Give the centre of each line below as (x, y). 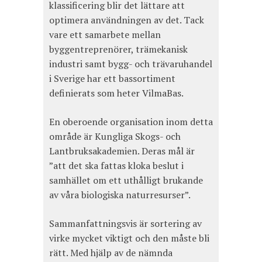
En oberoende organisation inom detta (131, 121)
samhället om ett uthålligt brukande (126, 180)
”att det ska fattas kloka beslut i (116, 165)
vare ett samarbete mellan (105, 34)
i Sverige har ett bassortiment (112, 78)
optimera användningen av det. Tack (127, 20)
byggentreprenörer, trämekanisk (118, 49)
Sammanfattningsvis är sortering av (125, 223)
